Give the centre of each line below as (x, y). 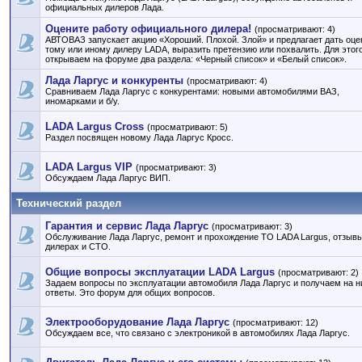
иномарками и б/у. (82, 101)
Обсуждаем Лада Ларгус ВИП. (108, 178)
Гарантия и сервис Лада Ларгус (127, 226)
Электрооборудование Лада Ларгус (137, 322)
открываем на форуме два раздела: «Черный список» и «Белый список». (196, 59)
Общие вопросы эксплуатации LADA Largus (160, 272)
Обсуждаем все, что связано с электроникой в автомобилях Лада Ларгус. (198, 333)
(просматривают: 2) (318, 272)
